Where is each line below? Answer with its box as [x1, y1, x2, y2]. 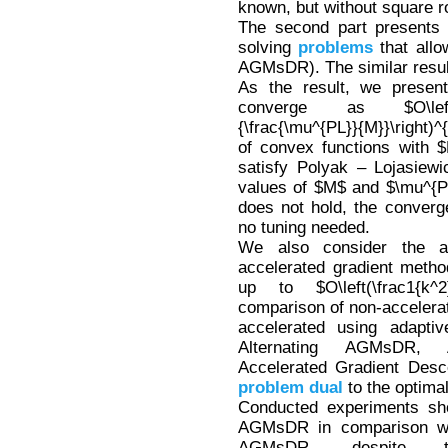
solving [238, 37, 299, 57]
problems [298, 37, 374, 57]
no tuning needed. [238, 217, 370, 237]
